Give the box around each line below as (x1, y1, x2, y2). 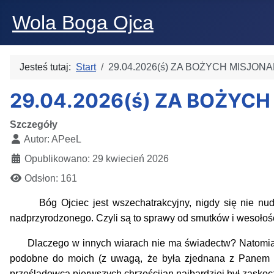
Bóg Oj (10, 198, 71, 208)
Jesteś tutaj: (20, 62, 76, 72)
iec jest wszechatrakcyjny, (76, 198, 196, 208)
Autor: (22, 134, 51, 144)
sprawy (144, 213, 177, 223)
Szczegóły (10, 119, 57, 130)
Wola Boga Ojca (12, 12, 154, 34)
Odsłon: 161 (24, 173, 77, 183)
